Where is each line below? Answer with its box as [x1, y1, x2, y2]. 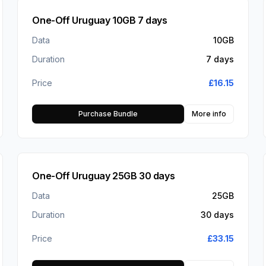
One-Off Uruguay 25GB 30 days [32, 170, 175, 182]
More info [191, 109, 226, 119]
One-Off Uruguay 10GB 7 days [32, 14, 167, 27]
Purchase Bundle [78, 109, 138, 119]
